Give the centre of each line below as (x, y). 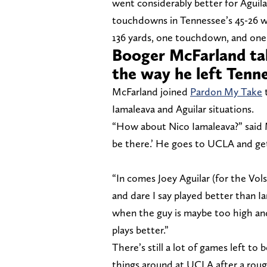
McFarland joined (151, 91)
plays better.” (140, 229)
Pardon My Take (226, 91)
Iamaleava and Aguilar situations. (183, 108)
